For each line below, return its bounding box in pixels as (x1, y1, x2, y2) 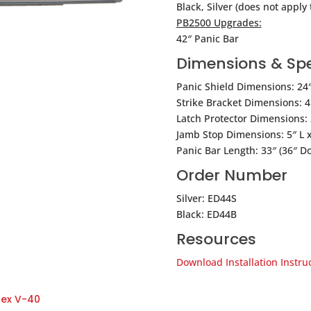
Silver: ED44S (176, 192, 237, 205)
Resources (176, 228, 256, 251)
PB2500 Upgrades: (176, 16, 262, 30)
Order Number (176, 165, 287, 187)
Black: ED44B (176, 208, 237, 221)
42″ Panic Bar (176, 32, 239, 46)
